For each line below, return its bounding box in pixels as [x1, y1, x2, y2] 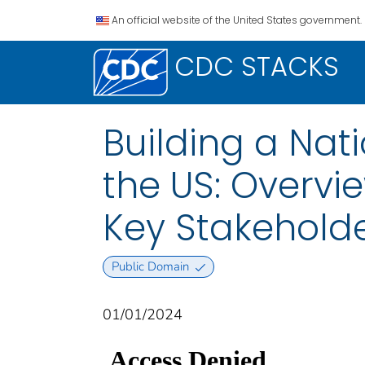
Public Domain [111, 258, 189, 275]
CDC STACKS [174, 48, 339, 85]
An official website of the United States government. [112, 13, 362, 27]
